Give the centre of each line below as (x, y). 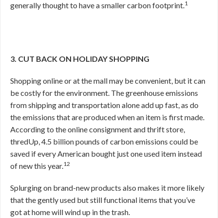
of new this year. (37, 166)
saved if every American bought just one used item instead (106, 154)
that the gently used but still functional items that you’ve (103, 200)
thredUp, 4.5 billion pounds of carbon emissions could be (104, 141)
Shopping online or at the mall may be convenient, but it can (108, 81)
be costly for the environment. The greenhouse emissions (104, 93)
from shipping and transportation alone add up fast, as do (104, 105)
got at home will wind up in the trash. (71, 212)
